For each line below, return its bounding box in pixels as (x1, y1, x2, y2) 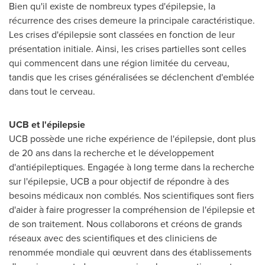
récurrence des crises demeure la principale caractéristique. (9, 14, 255, 27)
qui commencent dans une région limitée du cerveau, (9, 56, 230, 70)
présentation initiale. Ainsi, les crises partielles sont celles (9, 42, 246, 56)
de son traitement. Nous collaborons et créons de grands (9, 217, 242, 231)
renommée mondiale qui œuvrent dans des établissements (9, 245, 251, 259)
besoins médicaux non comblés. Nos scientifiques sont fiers (9, 189, 254, 202)
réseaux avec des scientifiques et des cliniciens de (9, 231, 217, 245)
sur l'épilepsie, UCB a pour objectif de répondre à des (9, 174, 229, 188)
